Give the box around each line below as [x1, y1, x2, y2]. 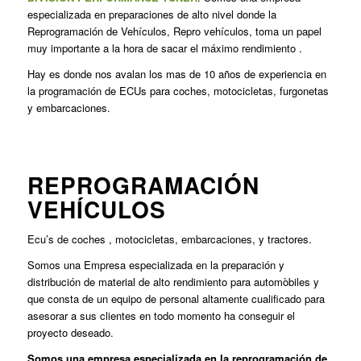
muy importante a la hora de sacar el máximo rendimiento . [27, 40, 302, 56]
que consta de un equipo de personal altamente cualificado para [27, 291, 325, 307]
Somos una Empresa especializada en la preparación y [27, 257, 284, 273]
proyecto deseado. [27, 325, 114, 341]
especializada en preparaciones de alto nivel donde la [27, 6, 276, 23]
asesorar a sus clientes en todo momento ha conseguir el [27, 308, 295, 324]
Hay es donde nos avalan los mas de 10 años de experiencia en [27, 66, 326, 82]
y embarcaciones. [27, 100, 110, 116]
